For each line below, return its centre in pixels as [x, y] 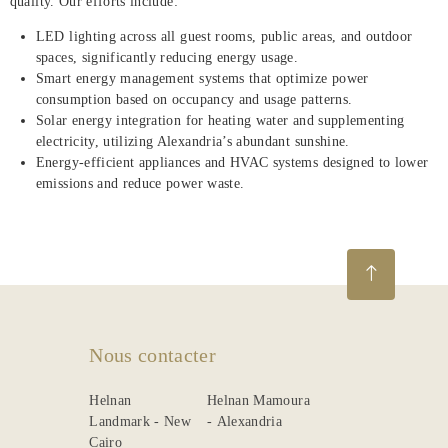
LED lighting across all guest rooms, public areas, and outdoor [224, 36]
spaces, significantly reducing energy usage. [167, 57]
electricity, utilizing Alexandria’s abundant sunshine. [192, 141]
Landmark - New [140, 421]
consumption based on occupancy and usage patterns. [194, 99]
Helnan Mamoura [258, 400]
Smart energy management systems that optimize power [202, 78]
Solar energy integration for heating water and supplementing [220, 120]
